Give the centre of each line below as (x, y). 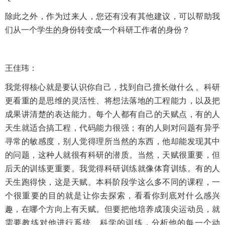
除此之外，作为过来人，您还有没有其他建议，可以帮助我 (113, 16)
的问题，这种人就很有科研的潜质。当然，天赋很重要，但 (113, 155)
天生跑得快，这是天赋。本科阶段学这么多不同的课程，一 (113, 182)
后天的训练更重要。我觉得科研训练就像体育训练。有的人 (113, 168)
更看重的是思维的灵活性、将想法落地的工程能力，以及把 (113, 100)
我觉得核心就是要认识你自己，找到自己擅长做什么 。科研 (113, 87)
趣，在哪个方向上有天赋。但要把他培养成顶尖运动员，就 (113, 209)
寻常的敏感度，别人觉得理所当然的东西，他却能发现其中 (113, 141)
